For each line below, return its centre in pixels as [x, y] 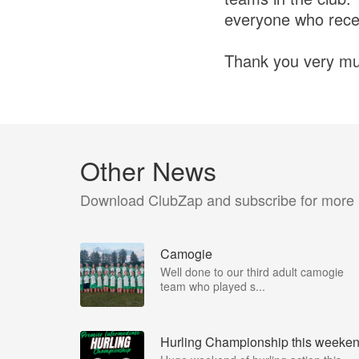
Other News [148, 169]
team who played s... [213, 286]
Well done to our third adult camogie [252, 271]
